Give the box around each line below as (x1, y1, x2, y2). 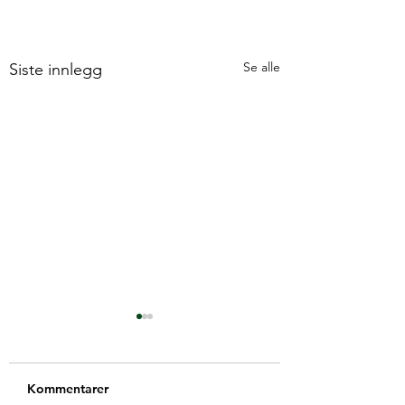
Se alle (243, 58, 280, 75)
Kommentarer (27, 380, 108, 397)
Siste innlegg (9, 59, 102, 80)
